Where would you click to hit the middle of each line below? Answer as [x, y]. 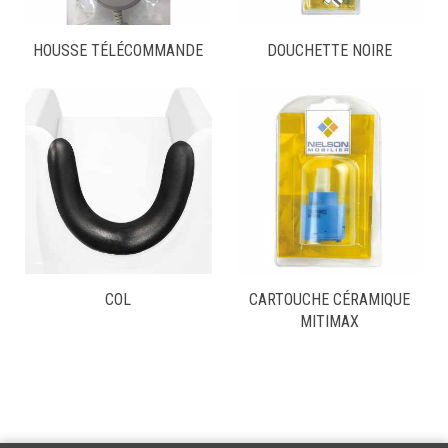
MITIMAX [330, 321]
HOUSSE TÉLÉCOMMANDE [118, 50]
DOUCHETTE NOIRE [330, 50]
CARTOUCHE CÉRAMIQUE [330, 299]
